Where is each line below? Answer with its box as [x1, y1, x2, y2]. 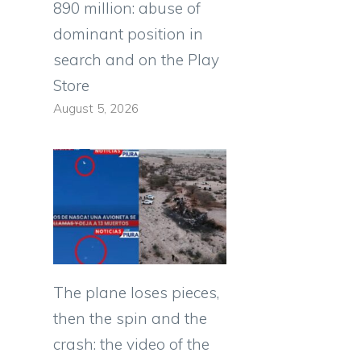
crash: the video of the [53, 334, 210, 355]
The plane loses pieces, [53, 283, 219, 303]
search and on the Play [53, 49, 219, 69]
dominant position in [53, 23, 203, 44]
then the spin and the [53, 309, 207, 329]
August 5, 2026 [53, 100, 139, 116]
